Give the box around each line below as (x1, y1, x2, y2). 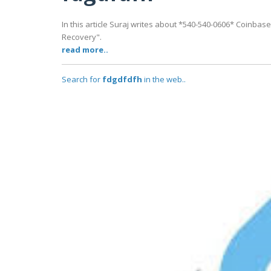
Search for (62, 74, 102, 85)
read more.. (62, 44, 108, 56)
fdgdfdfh (102, 74, 142, 85)
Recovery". (62, 31, 102, 43)
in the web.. (142, 74, 186, 85)
